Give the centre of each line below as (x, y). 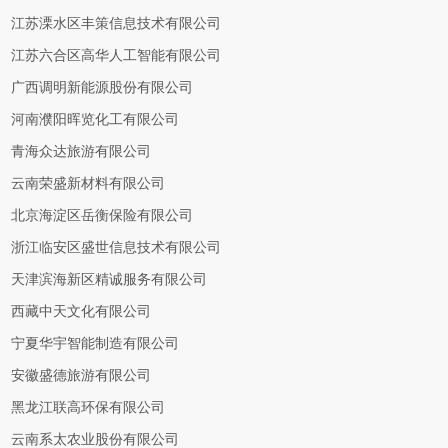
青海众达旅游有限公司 (81, 151)
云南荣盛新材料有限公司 (88, 183)
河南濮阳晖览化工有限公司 (95, 119)
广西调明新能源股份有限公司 (102, 87)
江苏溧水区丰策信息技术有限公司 (116, 23)
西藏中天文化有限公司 (81, 311)
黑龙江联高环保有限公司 (88, 407)
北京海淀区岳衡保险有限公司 (102, 215)
